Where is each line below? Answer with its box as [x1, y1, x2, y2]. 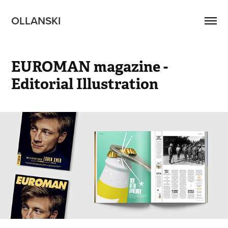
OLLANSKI [11, 13, 64, 28]
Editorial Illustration [11, 74, 159, 93]
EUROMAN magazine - [11, 57, 168, 76]
